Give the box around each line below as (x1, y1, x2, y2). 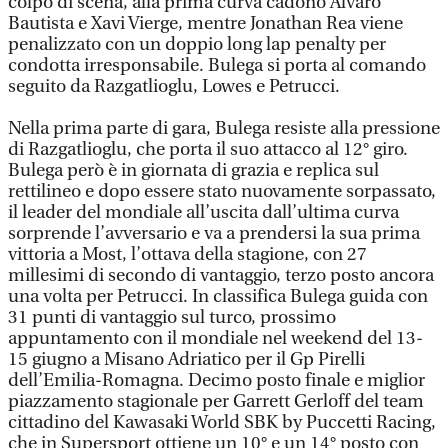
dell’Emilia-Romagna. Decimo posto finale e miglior (8, 370, 425, 391)
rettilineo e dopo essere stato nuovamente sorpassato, (8, 181, 436, 202)
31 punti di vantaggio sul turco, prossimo (8, 307, 336, 328)
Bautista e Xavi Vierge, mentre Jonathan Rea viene (8, 13, 403, 34)
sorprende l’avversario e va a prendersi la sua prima (8, 223, 420, 244)
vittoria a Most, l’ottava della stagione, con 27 (8, 244, 367, 265)
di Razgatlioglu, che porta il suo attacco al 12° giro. (8, 139, 408, 160)
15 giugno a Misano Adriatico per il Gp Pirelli (8, 349, 365, 370)
